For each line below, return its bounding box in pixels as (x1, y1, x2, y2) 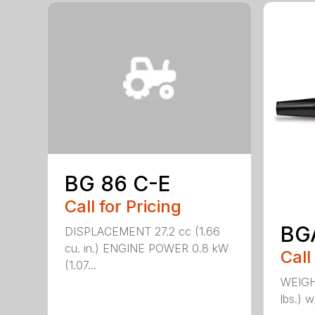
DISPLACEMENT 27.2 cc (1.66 (65, 224, 221, 238)
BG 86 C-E (65, 170, 171, 196)
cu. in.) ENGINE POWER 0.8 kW (65, 240, 229, 255)
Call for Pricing (65, 195, 182, 217)
